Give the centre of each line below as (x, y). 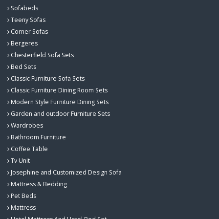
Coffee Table (29, 149)
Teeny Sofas (27, 20)
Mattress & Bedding (38, 184)
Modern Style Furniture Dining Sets (59, 102)
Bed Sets (23, 66)
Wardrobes (26, 125)
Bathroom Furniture (38, 137)
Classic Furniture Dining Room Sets (58, 90)
